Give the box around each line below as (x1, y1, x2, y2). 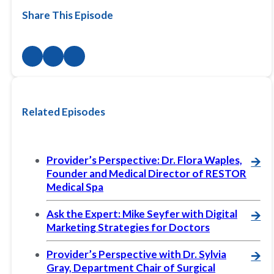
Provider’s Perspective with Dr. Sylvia (46, 247, 227, 261)
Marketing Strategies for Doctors (46, 220, 210, 234)
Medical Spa (46, 180, 104, 193)
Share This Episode (22, 8, 114, 21)
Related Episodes (22, 105, 106, 119)
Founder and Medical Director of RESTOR (46, 166, 247, 180)
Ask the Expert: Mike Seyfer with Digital (46, 207, 238, 220)
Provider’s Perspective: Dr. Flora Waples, (46, 153, 243, 166)
